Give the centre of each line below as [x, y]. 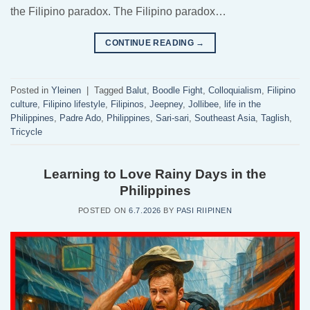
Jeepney [166, 104]
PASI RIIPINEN [204, 211]
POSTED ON [103, 211]
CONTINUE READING [151, 43]
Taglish [275, 118]
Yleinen [66, 90]
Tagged [110, 90]
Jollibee [203, 104]
